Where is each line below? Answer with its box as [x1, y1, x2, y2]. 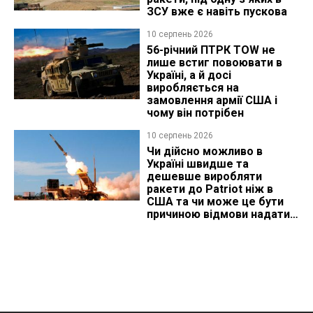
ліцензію [146, 219, 194, 233]
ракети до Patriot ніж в [146, 182, 273, 196]
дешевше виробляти [146, 169, 262, 183]
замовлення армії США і [146, 93, 277, 107]
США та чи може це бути [146, 194, 284, 208]
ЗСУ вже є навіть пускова [146, 4, 287, 18]
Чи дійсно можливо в [146, 144, 263, 158]
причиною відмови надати [146, 207, 290, 221]
